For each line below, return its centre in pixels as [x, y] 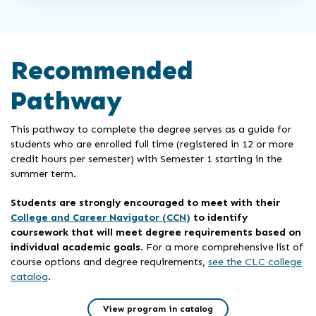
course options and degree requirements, [109, 261]
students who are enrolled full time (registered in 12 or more [152, 144]
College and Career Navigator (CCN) [101, 217]
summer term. [43, 173]
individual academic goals [75, 247]
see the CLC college [255, 261]
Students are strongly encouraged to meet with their [145, 202]
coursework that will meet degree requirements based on [156, 232]
